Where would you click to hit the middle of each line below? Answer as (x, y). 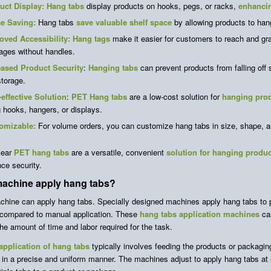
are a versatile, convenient (118, 152)
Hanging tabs (113, 68)
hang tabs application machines (200, 214)
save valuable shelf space (124, 22)
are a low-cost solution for (175, 97)
